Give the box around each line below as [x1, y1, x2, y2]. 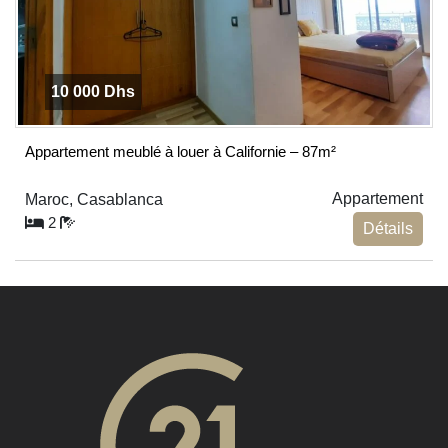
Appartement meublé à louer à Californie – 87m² [25, 142, 336, 160]
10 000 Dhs [50, 82, 135, 100]
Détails [363, 219, 413, 237]
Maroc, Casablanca [25, 190, 163, 208]
